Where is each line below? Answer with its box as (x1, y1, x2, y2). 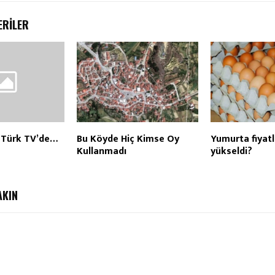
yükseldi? (210, 143, 252, 160)
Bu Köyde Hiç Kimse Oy (76, 131, 179, 148)
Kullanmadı (76, 143, 126, 160)
